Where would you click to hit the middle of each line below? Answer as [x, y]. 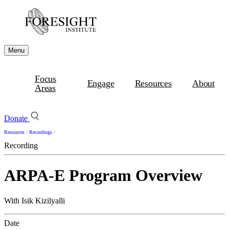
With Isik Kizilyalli [35, 200]
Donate [17, 118]
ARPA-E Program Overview [103, 176]
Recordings [41, 132]
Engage [101, 83]
